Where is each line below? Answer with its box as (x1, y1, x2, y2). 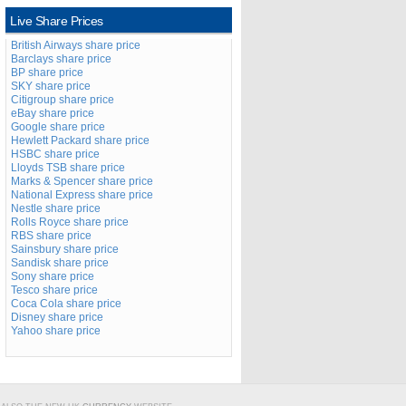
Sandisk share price (11, 256, 109, 269)
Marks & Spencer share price (11, 175, 153, 188)
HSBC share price (11, 148, 100, 160)
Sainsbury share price (11, 243, 119, 256)
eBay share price (11, 107, 94, 120)
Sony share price (11, 270, 94, 283)
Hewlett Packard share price (11, 134, 150, 147)
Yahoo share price (11, 324, 101, 337)
